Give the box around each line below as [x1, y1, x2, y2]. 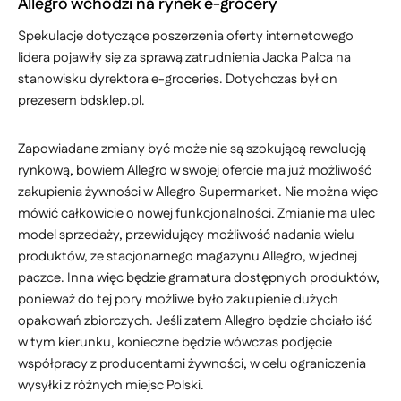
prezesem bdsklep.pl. [18, 91, 145, 110]
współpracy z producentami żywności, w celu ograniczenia [18, 354, 366, 373]
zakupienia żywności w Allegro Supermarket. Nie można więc [18, 183, 378, 201]
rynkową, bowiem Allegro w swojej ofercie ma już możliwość [18, 161, 371, 180]
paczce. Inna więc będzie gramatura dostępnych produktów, [18, 269, 380, 287]
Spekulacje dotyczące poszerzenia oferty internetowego [18, 27, 354, 46]
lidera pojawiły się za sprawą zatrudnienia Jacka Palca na [18, 48, 351, 67]
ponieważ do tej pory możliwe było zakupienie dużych [18, 290, 338, 309]
